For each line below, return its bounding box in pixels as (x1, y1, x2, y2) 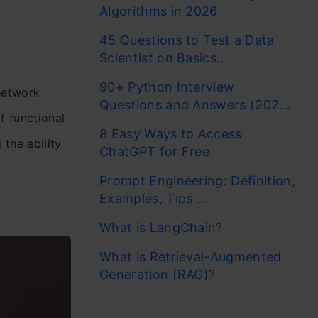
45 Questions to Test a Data (99, 33, 275, 48)
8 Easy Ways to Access (99, 126, 242, 141)
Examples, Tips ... (99, 191, 208, 206)
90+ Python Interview (99, 79, 235, 94)
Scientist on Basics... (99, 50, 229, 65)
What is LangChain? (99, 220, 223, 235)
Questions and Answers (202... (99, 97, 291, 112)
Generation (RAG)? (99, 267, 216, 282)
